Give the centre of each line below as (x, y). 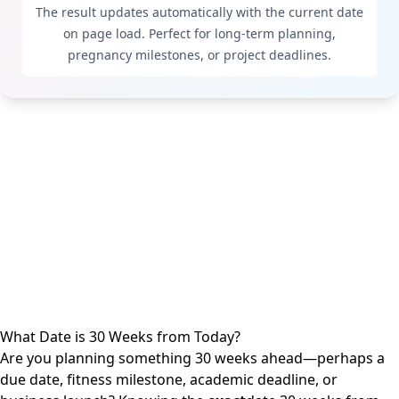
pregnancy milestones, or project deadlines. (199, 55)
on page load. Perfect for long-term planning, (199, 33)
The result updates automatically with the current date (199, 12)
